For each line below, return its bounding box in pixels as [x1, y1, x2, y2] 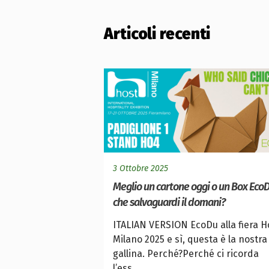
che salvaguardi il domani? [113, 196, 225, 210]
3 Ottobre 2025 [113, 163, 168, 174]
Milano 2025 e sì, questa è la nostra [113, 234, 267, 246]
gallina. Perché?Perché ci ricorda [113, 248, 259, 260]
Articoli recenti [104, 25, 211, 44]
